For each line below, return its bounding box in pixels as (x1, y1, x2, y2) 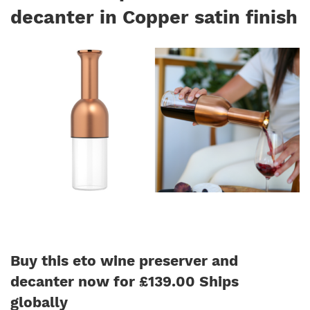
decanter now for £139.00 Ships (10, 273, 239, 290)
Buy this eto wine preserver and (10, 252, 238, 269)
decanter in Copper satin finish (10, 6, 298, 28)
